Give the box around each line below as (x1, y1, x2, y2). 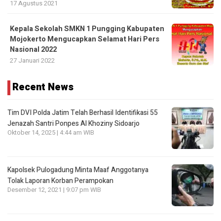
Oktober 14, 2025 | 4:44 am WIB (7, 128, 94, 138)
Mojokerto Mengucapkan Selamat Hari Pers (10, 34, 159, 45)
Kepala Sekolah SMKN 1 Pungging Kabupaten (10, 24, 164, 35)
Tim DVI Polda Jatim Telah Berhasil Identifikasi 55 (7, 108, 158, 118)
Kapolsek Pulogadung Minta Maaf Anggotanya (7, 165, 148, 176)
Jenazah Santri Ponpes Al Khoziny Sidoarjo (7, 118, 140, 129)
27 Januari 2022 (10, 56, 55, 66)
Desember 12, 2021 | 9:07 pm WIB (7, 185, 101, 195)
